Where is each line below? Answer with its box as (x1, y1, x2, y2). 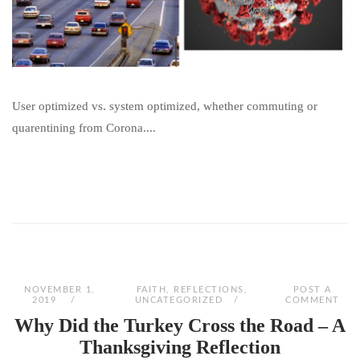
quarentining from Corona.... (12, 121, 156, 134)
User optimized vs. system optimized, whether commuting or (12, 99, 317, 112)
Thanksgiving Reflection (80, 337, 280, 358)
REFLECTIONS (174, 285, 244, 295)
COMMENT (285, 296, 340, 305)
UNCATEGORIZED (134, 296, 223, 305)
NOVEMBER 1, (24, 285, 96, 295)
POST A (292, 285, 332, 295)
